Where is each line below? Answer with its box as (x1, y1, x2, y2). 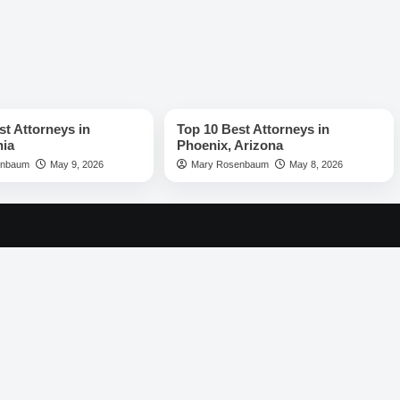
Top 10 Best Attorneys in (176, 121, 329, 137)
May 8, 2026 (288, 158, 343, 170)
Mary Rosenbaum (190, 158, 269, 170)
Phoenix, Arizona (176, 137, 283, 153)
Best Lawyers (181, 83, 246, 95)
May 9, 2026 (49, 158, 104, 170)
